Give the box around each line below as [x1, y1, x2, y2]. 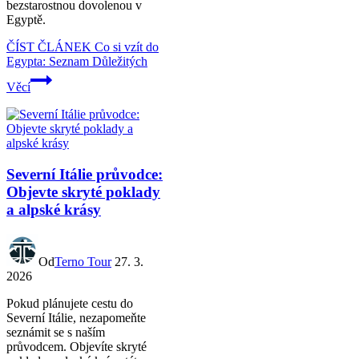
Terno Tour [54, 254, 111, 268]
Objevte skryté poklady [6, 184, 160, 201]
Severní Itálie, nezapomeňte [6, 310, 146, 325]
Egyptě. [6, 13, 46, 27]
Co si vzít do [91, 40, 159, 54]
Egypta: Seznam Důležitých [6, 54, 147, 69]
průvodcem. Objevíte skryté [6, 339, 147, 353]
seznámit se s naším [6, 325, 105, 339]
